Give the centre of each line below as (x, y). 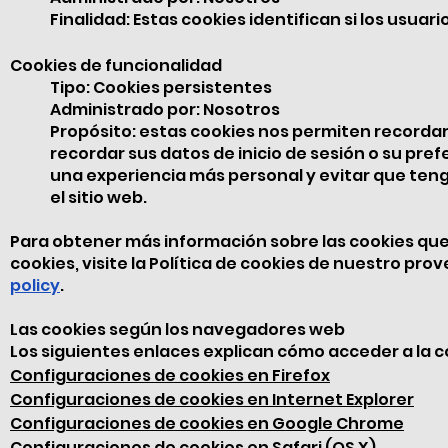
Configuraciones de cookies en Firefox (170, 375)
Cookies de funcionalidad (116, 65)
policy (35, 285)
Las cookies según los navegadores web (177, 329)
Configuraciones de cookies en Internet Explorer (212, 399)
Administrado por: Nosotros (165, 109)
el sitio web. (98, 197)
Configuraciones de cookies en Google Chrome (207, 423)
